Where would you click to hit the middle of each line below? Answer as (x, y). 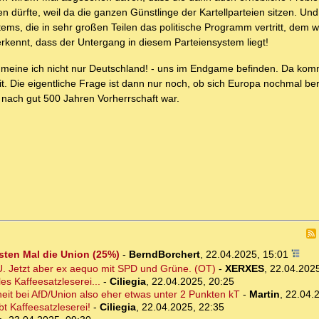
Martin (264, 294)
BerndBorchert (164, 255)
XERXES (244, 269)
